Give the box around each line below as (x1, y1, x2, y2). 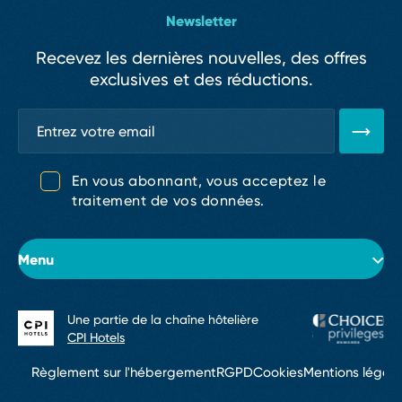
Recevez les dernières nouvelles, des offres (35, 48, 367, 68)
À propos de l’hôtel (45, 313, 176, 334)
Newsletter (165, 12, 237, 30)
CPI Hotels (67, 329, 125, 345)
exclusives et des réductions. (89, 69, 313, 90)
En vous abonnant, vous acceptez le (72, 172, 327, 189)
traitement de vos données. (72, 192, 266, 209)
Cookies (253, 364, 303, 381)
